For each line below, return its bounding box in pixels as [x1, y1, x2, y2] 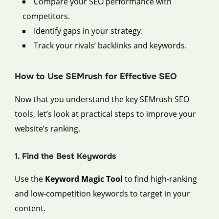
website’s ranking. [15, 123, 80, 134]
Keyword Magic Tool [45, 174, 123, 185]
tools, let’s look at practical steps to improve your [15, 109, 196, 120]
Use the [15, 174, 45, 185]
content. [15, 203, 45, 214]
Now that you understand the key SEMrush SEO [15, 94, 189, 105]
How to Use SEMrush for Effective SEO [15, 71, 177, 82]
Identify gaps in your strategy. [34, 25, 143, 37]
